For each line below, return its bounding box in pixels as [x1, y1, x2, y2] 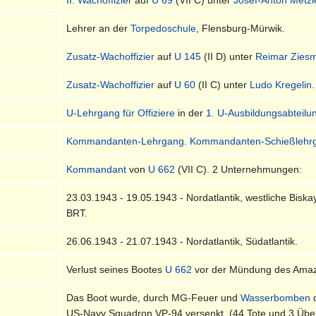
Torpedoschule [130, 22, 197, 34]
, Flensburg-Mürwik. [196, 22, 286, 34]
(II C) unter [195, 78, 250, 90]
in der [175, 107, 207, 119]
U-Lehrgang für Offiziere [66, 107, 176, 119]
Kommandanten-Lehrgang [66, 135, 185, 147]
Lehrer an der [66, 22, 131, 34]
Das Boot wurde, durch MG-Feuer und [66, 291, 241, 303]
